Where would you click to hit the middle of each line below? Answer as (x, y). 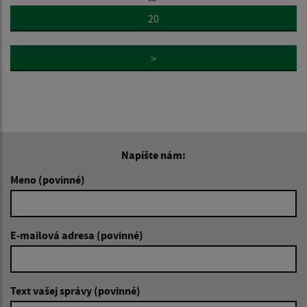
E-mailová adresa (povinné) (77, 235)
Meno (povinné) (48, 179)
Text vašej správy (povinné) (75, 290)
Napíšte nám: (153, 155)
